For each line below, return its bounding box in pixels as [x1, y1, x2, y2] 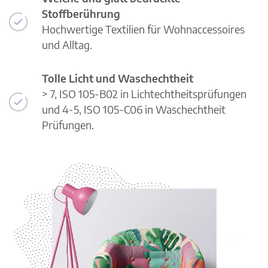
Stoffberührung [42, 7, 120, 21]
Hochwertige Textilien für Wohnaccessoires [42, 22, 245, 36]
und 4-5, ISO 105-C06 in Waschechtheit [42, 102, 226, 117]
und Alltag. [42, 38, 92, 52]
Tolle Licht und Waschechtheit [42, 71, 193, 86]
